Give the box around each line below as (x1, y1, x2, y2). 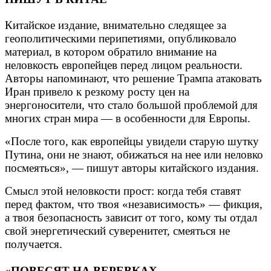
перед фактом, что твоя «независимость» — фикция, (5, 198, 263, 211)
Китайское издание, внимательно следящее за (5, 19, 226, 32)
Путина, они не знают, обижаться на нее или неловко (5, 148, 263, 162)
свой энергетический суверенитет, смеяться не (5, 224, 230, 238)
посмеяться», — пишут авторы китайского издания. (5, 162, 259, 175)
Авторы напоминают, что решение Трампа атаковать (5, 72, 262, 85)
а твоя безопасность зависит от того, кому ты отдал (5, 211, 257, 224)
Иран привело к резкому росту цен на (5, 85, 189, 99)
